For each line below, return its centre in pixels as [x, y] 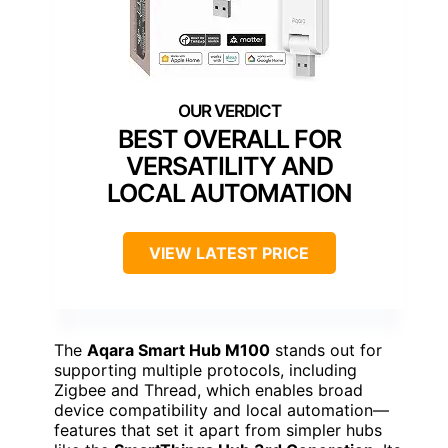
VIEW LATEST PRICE [229, 252]
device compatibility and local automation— [221, 409]
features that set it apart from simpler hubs [218, 429]
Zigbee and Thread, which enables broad [208, 389]
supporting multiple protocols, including [205, 369]
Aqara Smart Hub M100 [178, 349]
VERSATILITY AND [229, 165]
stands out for [326, 349]
